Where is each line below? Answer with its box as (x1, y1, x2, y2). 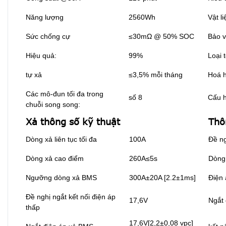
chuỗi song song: (26, 100, 80, 109)
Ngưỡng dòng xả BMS (26, 174, 97, 182)
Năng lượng (26, 13, 64, 22)
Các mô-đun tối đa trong (26, 90, 103, 98)
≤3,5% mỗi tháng (129, 71, 183, 79)
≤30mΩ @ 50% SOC (129, 32, 194, 41)
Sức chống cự (26, 32, 70, 41)
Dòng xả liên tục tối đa (26, 135, 97, 144)
